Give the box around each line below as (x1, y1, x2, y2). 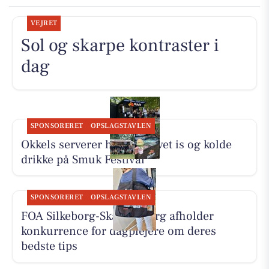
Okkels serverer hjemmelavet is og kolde (20, 136, 232, 153)
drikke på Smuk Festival (20, 151, 145, 168)
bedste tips (20, 238, 77, 255)
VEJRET (30, 18, 58, 28)
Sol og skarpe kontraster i (20, 33, 219, 57)
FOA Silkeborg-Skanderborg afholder (20, 208, 214, 225)
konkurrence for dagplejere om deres (20, 223, 216, 240)
